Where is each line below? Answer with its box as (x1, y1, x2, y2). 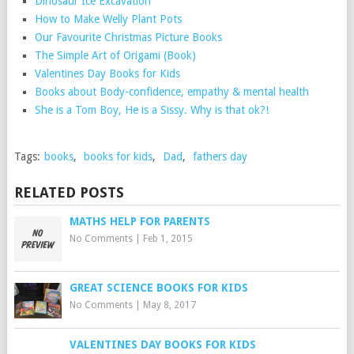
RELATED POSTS (13, 184, 124, 201)
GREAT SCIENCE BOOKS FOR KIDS (69, 281, 248, 295)
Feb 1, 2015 (142, 233, 193, 245)
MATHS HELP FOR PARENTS (69, 215, 210, 228)
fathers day (192, 150, 247, 164)
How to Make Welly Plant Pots (35, 12, 183, 25)
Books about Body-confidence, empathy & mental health (35, 85, 310, 98)
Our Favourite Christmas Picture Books (35, 30, 223, 43)
